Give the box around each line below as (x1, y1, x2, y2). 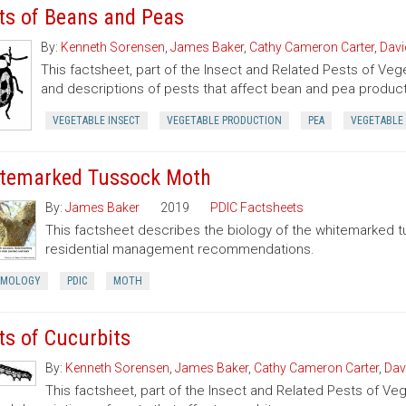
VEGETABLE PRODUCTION (167, 114, 283, 127)
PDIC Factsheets (209, 200, 304, 215)
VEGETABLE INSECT (53, 114, 141, 127)
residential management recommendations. (44, 241, 314, 257)
